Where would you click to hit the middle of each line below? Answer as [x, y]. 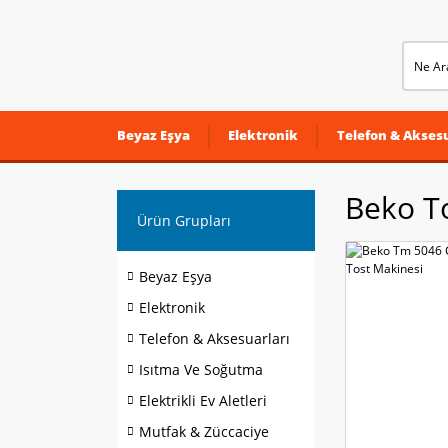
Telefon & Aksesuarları [214, 338]
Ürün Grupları [184, 220]
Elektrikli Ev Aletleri [203, 400]
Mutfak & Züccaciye [204, 431]
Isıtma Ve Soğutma [201, 369]
